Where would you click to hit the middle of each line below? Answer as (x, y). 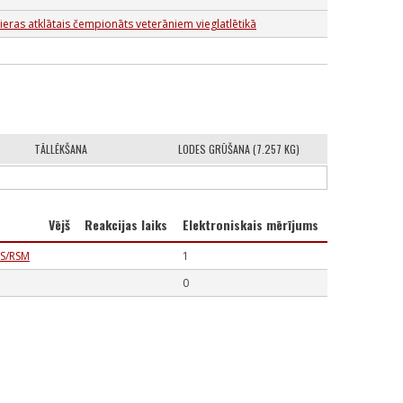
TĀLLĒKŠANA (61, 149)
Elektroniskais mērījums (251, 224)
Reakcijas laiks (126, 224)
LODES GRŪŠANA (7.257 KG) (238, 149)
